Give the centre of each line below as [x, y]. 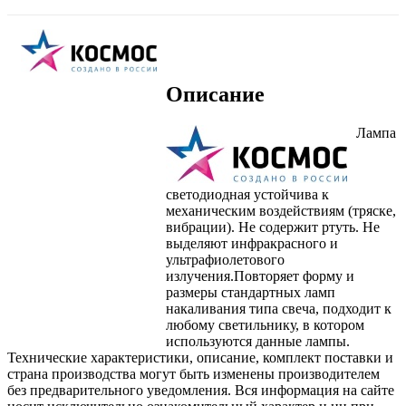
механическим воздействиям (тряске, [281, 211]
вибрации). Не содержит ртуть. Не [273, 227]
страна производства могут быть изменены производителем [193, 374]
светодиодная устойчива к [247, 195]
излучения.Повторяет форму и [260, 276]
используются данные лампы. [258, 342]
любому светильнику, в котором [265, 325]
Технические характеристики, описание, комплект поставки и [200, 358]
